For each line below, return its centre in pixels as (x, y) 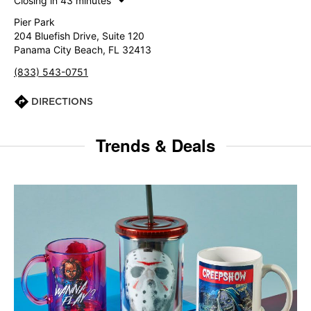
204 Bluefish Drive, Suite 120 (79, 36)
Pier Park (34, 22)
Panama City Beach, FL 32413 (83, 50)
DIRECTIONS (62, 101)
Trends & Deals (155, 145)
